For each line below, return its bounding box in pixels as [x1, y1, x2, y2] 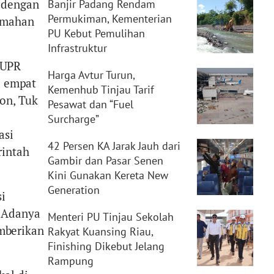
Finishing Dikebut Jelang [47, 239, 165, 253]
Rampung [47, 254, 94, 268]
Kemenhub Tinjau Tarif [47, 83, 154, 97]
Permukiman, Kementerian [47, 12, 172, 26]
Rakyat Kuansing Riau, [47, 224, 153, 239]
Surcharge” [47, 112, 99, 126]
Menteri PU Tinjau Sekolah [47, 210, 174, 224]
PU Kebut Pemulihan [47, 26, 145, 40]
